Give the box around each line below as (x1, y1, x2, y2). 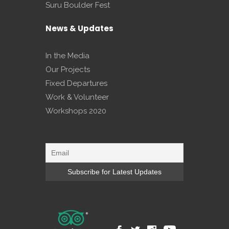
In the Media (45, 51, 89, 60)
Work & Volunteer (45, 92, 109, 102)
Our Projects (45, 64, 90, 74)
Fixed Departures (45, 78, 107, 88)
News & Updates (45, 22, 113, 34)
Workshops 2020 (45, 106, 106, 116)
